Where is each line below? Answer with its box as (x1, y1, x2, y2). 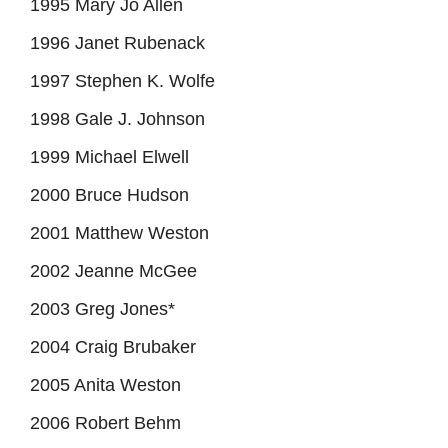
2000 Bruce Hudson (30, 184, 189, 205)
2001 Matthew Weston (30, 222, 209, 243)
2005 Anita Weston (30, 374, 181, 395)
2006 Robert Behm (30, 412, 181, 433)
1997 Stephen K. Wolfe (30, 70, 215, 91)
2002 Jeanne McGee (30, 260, 197, 281)
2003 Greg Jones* (30, 298, 175, 319)
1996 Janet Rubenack (30, 32, 205, 53)
